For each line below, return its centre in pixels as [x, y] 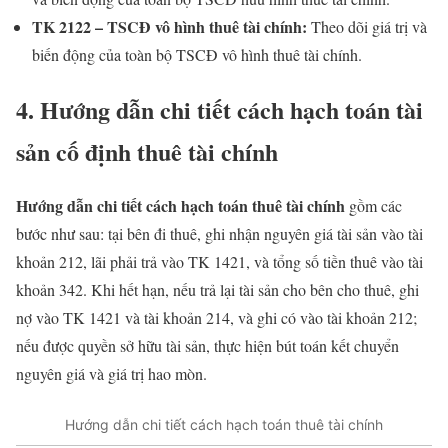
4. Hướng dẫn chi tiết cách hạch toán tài [219, 109]
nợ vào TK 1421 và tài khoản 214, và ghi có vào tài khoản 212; [216, 318]
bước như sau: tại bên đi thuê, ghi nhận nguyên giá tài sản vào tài [219, 234]
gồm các [375, 206]
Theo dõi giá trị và [367, 26]
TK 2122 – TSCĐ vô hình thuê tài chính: [169, 26]
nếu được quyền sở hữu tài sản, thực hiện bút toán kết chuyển [207, 346]
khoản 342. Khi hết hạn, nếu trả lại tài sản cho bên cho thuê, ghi [217, 290]
